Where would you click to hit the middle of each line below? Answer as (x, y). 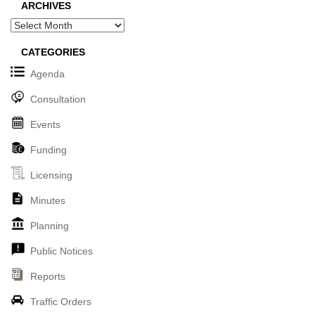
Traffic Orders (61, 301)
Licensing (51, 175)
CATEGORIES (53, 52)
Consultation (58, 99)
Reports (48, 276)
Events (45, 124)
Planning (50, 225)
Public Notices (62, 251)
